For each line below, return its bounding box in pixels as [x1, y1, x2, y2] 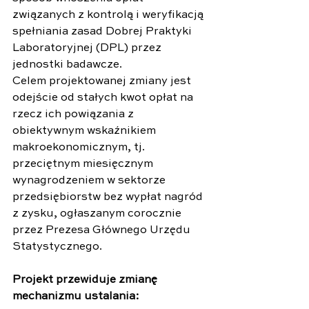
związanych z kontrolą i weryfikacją [12, 9, 206, 21]
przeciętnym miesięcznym [12, 158, 156, 170]
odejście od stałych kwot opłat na [12, 92, 196, 103]
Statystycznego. [12, 241, 102, 252]
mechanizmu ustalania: [12, 290, 139, 302]
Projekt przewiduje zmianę [12, 274, 160, 286]
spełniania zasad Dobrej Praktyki [12, 26, 195, 37]
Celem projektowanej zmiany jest [12, 75, 194, 87]
